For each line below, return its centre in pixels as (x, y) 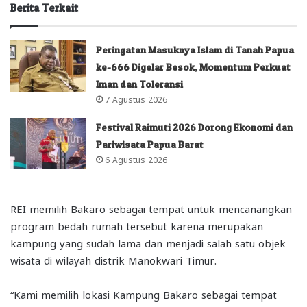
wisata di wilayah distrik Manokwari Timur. (113, 259)
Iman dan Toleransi (140, 84)
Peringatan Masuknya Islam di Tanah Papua (195, 49)
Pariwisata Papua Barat (150, 144)
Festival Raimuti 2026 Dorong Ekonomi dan (195, 127)
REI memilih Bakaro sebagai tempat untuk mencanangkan (151, 208)
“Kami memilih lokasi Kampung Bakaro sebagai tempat (144, 294)
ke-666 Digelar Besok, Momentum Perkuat (194, 66)
